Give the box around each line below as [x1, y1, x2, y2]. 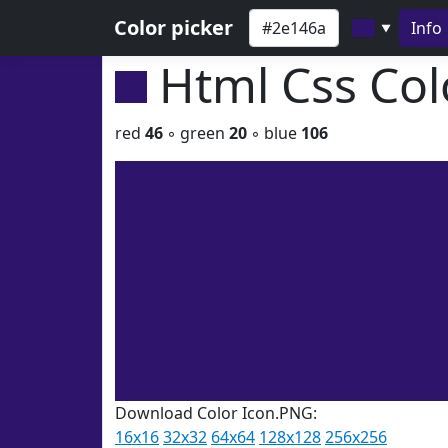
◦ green [163, 122, 229, 144]
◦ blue [247, 122, 301, 144]
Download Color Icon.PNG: [115, 402, 317, 424]
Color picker [114, 14, 233, 41]
